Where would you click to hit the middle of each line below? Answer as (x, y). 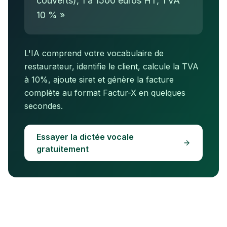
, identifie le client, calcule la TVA (135, 66)
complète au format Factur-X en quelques (105, 93)
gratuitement (63, 149)
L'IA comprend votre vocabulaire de (94, 53)
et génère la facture (135, 80)
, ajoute (62, 80)
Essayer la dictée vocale (85, 137)
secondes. (44, 106)
